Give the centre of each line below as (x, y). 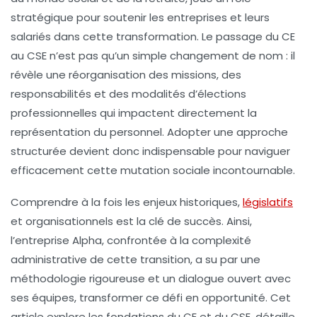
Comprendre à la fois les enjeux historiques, (127, 202)
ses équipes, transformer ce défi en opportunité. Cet (151, 297)
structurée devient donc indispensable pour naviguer (150, 151)
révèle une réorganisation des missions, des (126, 74)
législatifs (268, 202)
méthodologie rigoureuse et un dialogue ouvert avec (151, 278)
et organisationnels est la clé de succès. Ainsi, (131, 221)
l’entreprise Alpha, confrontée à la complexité (131, 240)
